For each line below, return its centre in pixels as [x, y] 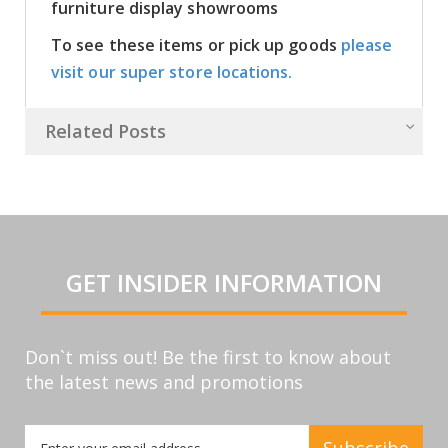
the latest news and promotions [164, 381]
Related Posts [105, 130]
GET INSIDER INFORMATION [224, 282]
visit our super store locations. [172, 71]
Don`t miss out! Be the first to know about [208, 356]
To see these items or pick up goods [196, 44]
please [366, 44]
